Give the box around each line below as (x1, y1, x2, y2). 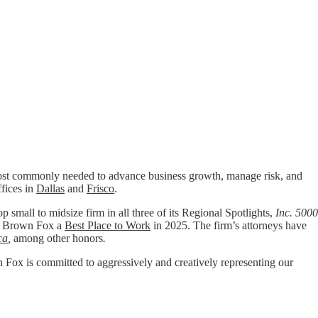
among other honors (11, 232, 103, 244)
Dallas (36, 182, 65, 194)
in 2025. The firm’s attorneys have (150, 219, 307, 231)
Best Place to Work (65, 219, 150, 231)
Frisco (87, 182, 114, 194)
